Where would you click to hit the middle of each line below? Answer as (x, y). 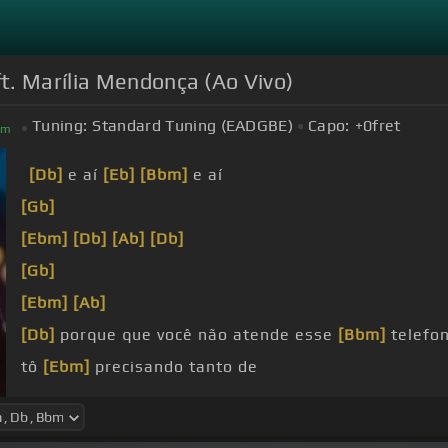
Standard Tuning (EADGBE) (193, 126)
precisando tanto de (174, 367)
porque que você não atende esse (196, 335)
